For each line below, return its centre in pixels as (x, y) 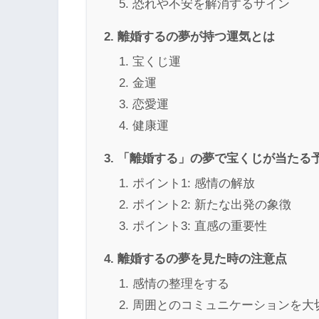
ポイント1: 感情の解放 (194, 183)
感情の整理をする (181, 283)
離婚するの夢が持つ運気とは (196, 36)
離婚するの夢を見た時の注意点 (202, 258)
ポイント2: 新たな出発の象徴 (212, 204)
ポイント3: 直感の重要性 (200, 226)
